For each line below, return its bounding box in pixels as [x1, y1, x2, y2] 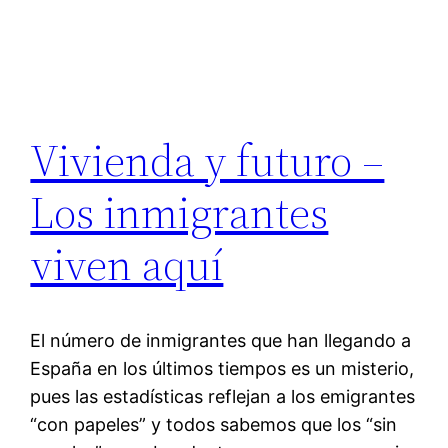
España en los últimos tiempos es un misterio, [30, 358, 415, 380]
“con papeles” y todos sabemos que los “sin [30, 414, 398, 436]
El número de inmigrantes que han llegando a [30, 330, 412, 352]
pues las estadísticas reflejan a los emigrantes [30, 386, 416, 408]
